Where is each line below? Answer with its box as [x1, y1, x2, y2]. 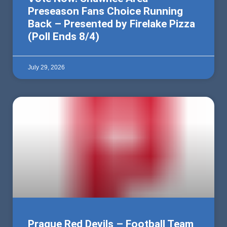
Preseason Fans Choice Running [28, 5, 183, 18]
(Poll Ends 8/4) [28, 30, 99, 43]
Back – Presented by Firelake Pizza [28, 18, 195, 30]
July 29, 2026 [28, 64, 65, 71]
